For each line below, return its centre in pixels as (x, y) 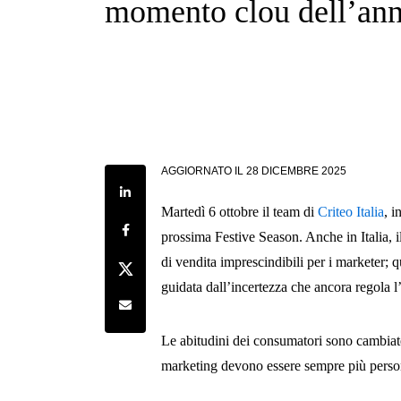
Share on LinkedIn (159, 189)
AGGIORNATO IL (203, 171)
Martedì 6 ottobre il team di (240, 212)
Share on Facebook (161, 226)
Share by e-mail (152, 302)
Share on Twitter (154, 264)
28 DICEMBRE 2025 (297, 171)
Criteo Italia (351, 212)
